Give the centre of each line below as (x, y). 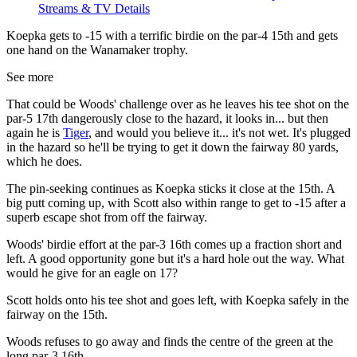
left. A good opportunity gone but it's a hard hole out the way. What (175, 259)
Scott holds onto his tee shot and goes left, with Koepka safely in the (178, 300)
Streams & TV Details (94, 9)
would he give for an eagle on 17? (92, 273)
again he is (35, 133)
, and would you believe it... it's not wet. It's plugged (220, 133)
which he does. (44, 162)
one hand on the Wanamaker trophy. (97, 50)
